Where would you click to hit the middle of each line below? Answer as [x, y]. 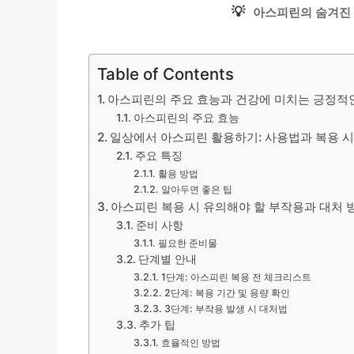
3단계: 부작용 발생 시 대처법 [226, 309]
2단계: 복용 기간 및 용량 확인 [227, 293]
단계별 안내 [167, 259]
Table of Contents [166, 74]
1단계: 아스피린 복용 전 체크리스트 [236, 277]
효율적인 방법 [190, 343]
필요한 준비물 [187, 243]
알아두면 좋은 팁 [196, 189]
